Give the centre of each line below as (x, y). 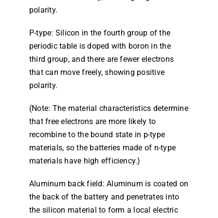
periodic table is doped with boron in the (100, 46)
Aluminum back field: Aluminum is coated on (109, 184)
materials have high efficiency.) (85, 161)
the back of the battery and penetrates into (104, 197)
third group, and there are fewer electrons (101, 59)
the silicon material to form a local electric (103, 210)
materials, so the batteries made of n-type (102, 148)
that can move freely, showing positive (97, 72)
